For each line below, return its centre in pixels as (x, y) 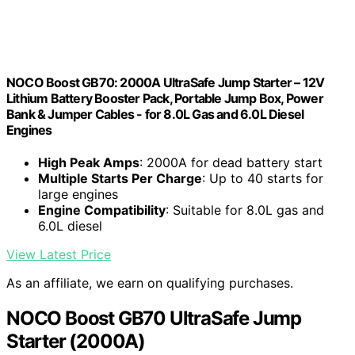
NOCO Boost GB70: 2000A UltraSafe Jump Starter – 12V (166, 82)
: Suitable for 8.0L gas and (245, 210)
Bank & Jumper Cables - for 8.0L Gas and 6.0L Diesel (155, 114)
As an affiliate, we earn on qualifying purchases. (150, 282)
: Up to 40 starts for (263, 178)
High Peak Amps (89, 162)
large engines (78, 194)
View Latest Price (59, 254)
